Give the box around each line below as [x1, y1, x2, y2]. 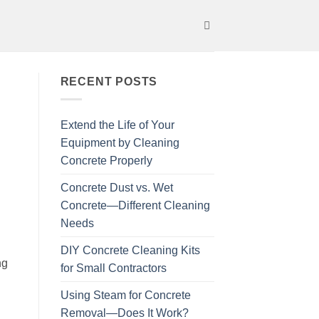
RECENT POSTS [60, 75, 158, 88]
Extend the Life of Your [60, 118, 174, 131]
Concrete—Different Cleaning [60, 199, 210, 211]
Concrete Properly [60, 154, 152, 167]
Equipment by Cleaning [60, 136, 179, 149]
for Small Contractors [60, 261, 167, 274]
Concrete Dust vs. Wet [60, 181, 173, 194]
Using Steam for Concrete [60, 288, 191, 301]
